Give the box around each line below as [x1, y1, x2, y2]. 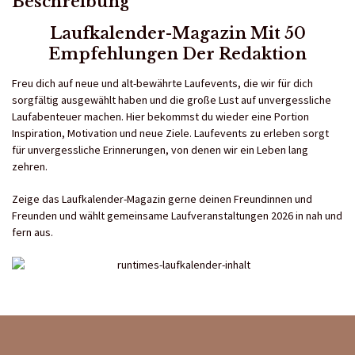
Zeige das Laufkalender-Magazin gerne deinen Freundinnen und [12, 191, 312, 206]
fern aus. [12, 224, 53, 239]
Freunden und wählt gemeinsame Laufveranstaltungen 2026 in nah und [12, 208, 342, 223]
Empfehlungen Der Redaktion [48, 44, 307, 63]
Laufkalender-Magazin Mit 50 [49, 23, 306, 43]
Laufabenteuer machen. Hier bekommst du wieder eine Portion [12, 109, 309, 124]
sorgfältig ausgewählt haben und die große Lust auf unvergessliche [12, 92, 331, 107]
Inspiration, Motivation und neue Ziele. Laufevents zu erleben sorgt [12, 125, 329, 140]
